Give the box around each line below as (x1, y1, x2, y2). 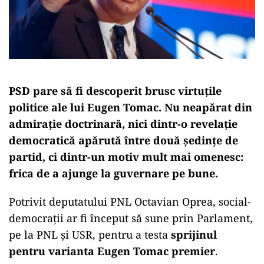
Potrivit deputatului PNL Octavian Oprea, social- (9, 194, 251, 209)
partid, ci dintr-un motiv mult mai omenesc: (9, 149, 243, 164)
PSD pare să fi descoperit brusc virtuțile (9, 83, 222, 98)
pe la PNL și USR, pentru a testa (9, 227, 171, 242)
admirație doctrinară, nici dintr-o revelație (9, 116, 237, 131)
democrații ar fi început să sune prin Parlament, (9, 210, 253, 225)
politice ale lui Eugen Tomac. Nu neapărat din (9, 100, 252, 114)
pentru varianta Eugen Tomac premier (9, 243, 215, 258)
